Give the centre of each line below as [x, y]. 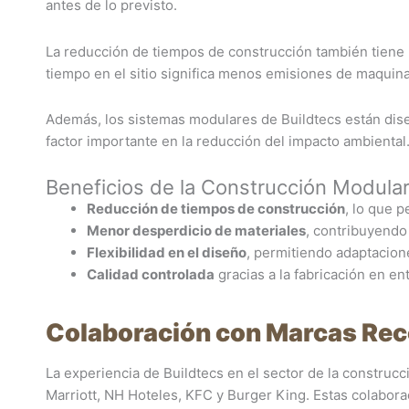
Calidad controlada [151, 274]
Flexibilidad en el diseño [167, 252]
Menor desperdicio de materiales [196, 231]
